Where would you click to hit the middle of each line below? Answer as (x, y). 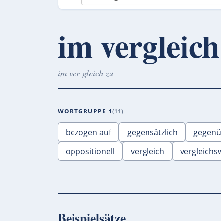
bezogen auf (89, 132)
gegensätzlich (152, 132)
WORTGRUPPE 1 (85, 111)
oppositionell (90, 151)
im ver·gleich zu (86, 73)
